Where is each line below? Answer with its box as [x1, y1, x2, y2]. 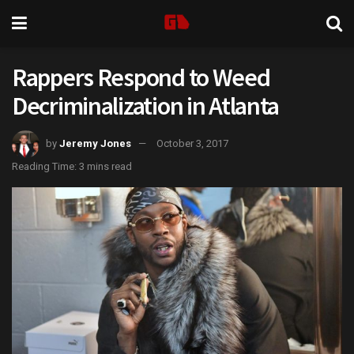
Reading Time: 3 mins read [12, 160, 132, 172]
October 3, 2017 [156, 137, 228, 149]
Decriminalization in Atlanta [12, 90, 280, 122]
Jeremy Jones [59, 137, 131, 149]
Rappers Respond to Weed [12, 62, 270, 93]
